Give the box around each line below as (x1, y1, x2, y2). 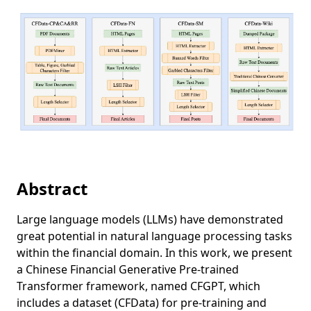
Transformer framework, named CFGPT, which (17, 278, 260, 294)
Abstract (17, 177, 87, 201)
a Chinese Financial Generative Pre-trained (17, 262, 239, 278)
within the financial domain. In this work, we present (17, 245, 292, 261)
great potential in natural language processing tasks (17, 228, 292, 244)
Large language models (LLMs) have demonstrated (17, 212, 283, 228)
